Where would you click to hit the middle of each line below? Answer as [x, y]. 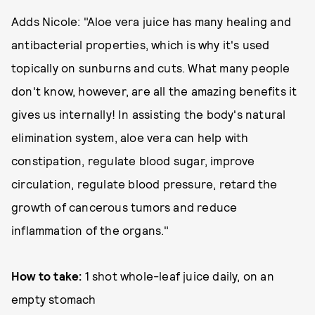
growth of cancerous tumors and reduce [124, 207]
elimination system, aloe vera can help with [130, 137]
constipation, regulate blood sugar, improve [133, 160]
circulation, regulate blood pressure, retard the [144, 184]
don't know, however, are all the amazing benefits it [154, 91]
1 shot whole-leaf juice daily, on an [178, 276]
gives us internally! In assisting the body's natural [149, 114]
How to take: [47, 276]
